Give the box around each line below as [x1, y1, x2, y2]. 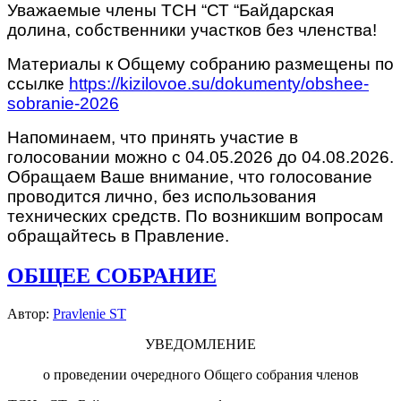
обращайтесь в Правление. [7, 226, 234, 246]
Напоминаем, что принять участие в [7, 128, 298, 148]
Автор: [7, 305, 53, 321]
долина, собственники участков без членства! [7, 21, 377, 40]
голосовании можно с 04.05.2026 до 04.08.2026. [7, 148, 394, 167]
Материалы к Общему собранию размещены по [7, 55, 394, 74]
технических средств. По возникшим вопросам [7, 207, 383, 226]
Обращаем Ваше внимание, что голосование [7, 167, 372, 187]
